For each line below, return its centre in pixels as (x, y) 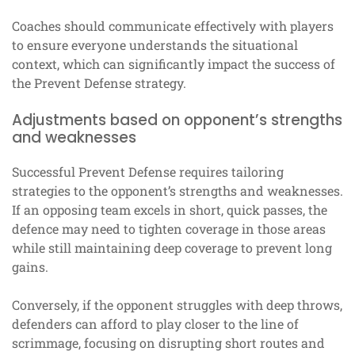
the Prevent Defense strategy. (99, 82)
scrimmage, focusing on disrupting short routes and (168, 342)
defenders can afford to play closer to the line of (155, 323)
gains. (30, 266)
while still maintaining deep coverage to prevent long (172, 247)
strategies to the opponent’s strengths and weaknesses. (177, 190)
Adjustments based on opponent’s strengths (177, 120)
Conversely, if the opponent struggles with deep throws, (177, 304)
